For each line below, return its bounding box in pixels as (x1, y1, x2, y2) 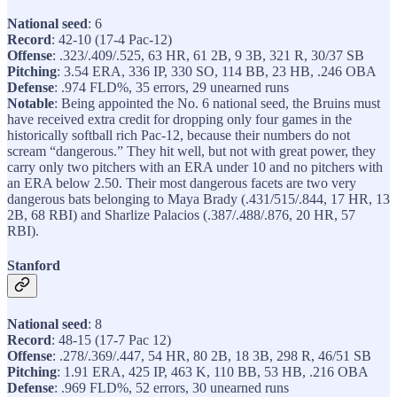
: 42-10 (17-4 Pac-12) (51, 31, 172, 47)
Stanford (7, 258, 60, 274)
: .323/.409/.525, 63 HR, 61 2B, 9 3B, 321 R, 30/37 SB (52, 47, 364, 63)
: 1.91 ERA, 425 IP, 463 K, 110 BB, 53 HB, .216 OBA (57, 364, 369, 380)
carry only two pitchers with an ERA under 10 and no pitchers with (7, 159, 383, 175)
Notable (7, 95, 54, 111)
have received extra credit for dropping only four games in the (7, 111, 352, 127)
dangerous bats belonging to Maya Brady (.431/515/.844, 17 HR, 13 (7, 191, 390, 206)
